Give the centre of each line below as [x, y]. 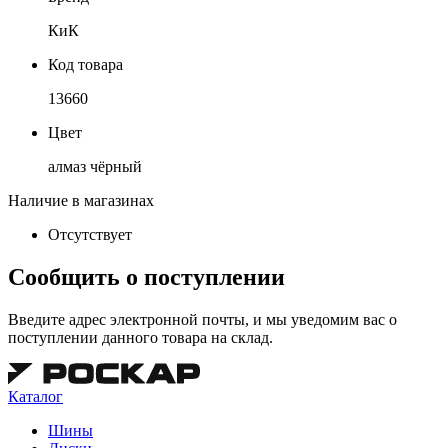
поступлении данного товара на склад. [140, 337]
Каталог [35, 396]
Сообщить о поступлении [146, 276]
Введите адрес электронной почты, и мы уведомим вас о [202, 319]
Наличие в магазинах [81, 200]
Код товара [85, 64]
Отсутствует [90, 234]
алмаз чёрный [95, 166]
